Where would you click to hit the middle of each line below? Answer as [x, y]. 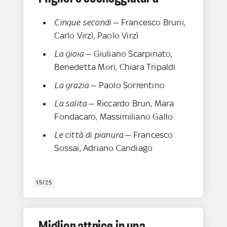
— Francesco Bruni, [148, 23]
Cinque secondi [83, 23]
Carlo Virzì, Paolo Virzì [97, 36]
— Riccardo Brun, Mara [130, 104]
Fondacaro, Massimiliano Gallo [114, 117]
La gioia [69, 54]
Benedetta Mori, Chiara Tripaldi [115, 67]
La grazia [72, 85]
